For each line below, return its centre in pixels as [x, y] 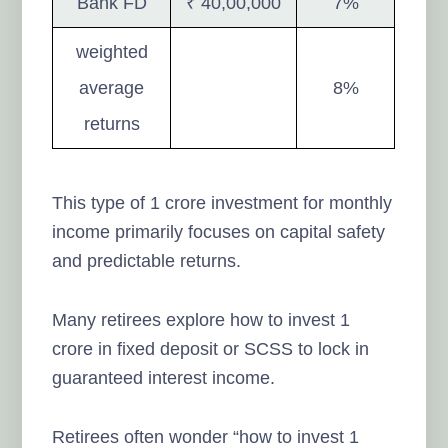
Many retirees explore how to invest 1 [201, 319]
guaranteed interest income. [164, 377]
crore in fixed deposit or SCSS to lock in [211, 348]
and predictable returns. [147, 260]
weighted [111, 51]
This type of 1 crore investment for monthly [222, 202]
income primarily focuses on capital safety [219, 231]
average [112, 87]
